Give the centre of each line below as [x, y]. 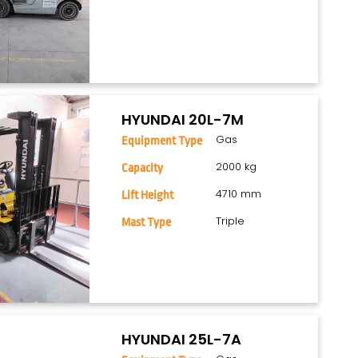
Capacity [143, 169]
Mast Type [147, 223]
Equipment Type [162, 141]
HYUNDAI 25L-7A [182, 340]
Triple [231, 221]
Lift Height [148, 196]
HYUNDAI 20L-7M [183, 120]
